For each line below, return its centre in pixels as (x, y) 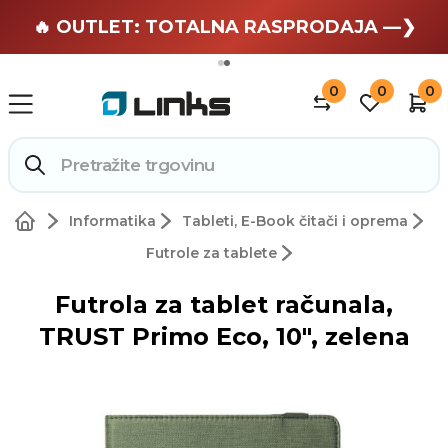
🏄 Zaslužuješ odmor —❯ (224, 25)
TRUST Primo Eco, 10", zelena (224, 337)
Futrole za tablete (211, 253)
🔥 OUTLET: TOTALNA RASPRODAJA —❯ (224, 27)
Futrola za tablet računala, (224, 305)
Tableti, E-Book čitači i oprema (294, 221)
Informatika (112, 221)
